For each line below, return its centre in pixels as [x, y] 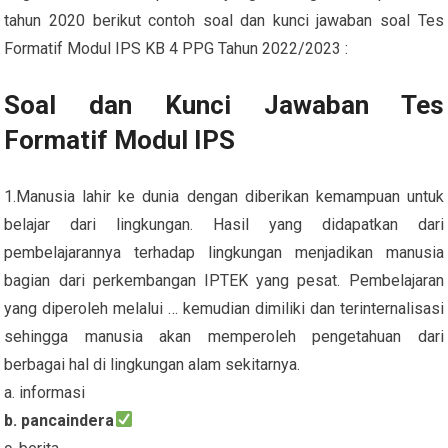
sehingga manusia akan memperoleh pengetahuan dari [224, 336]
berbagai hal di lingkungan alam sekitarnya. [152, 364]
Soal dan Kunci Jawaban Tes [224, 104]
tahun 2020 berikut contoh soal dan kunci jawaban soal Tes [224, 20]
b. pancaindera [59, 420]
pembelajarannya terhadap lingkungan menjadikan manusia [224, 252]
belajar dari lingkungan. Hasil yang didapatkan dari [224, 224]
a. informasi [45, 392]
